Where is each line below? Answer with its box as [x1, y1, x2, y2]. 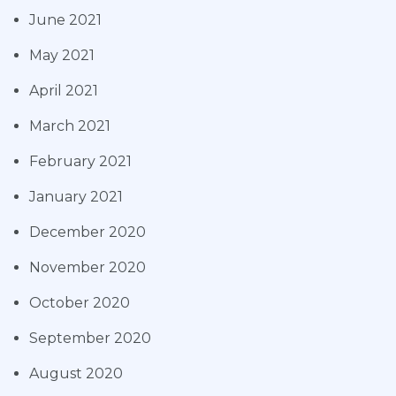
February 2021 [29, 153, 132, 171]
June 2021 [29, 11, 102, 29]
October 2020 [29, 294, 130, 312]
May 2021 [29, 47, 95, 65]
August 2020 [29, 365, 123, 383]
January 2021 [29, 188, 123, 206]
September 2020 [29, 330, 151, 347]
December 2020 [29, 224, 146, 241]
